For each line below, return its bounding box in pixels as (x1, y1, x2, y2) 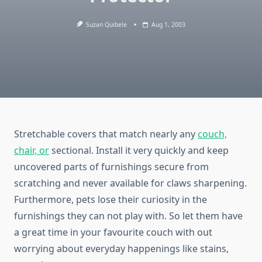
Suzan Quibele (86, 20, 127, 29)
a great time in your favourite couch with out (14, 226, 212, 239)
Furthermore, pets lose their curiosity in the (14, 193, 207, 206)
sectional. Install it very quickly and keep (49, 144, 229, 157)
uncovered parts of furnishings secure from (14, 160, 209, 174)
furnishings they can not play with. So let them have (14, 209, 243, 223)
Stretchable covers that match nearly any (14, 127, 198, 141)
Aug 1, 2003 (151, 20, 186, 29)
